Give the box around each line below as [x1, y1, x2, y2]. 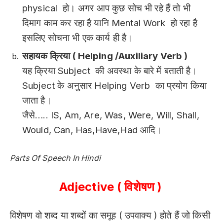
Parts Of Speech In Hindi [10, 153, 101, 163]
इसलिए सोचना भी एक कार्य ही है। [22, 32, 133, 44]
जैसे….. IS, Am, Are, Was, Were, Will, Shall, [22, 110, 199, 121]
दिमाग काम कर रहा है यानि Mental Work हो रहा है [22, 17, 197, 29]
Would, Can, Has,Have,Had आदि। [22, 124, 162, 136]
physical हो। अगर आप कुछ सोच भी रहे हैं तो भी [22, 2, 190, 14]
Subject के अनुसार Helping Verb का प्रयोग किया [22, 80, 207, 92]
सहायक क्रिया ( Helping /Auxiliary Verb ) [22, 50, 188, 62]
